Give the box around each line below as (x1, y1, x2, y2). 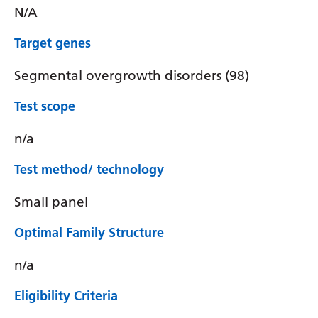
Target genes (14, 35, 91, 51)
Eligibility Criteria (14, 287, 118, 304)
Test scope (14, 98, 75, 114)
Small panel (14, 193, 88, 210)
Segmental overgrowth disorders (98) (14, 67, 249, 84)
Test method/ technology (14, 161, 164, 177)
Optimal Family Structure (14, 224, 164, 241)
